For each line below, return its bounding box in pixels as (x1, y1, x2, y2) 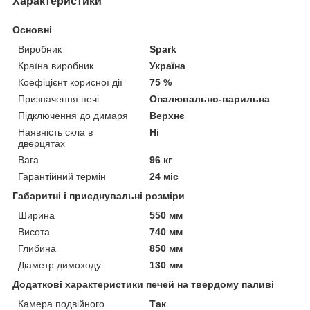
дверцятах (18, 137, 65, 149)
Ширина (18, 209, 55, 221)
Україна (149, 60, 186, 71)
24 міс (149, 170, 179, 182)
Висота (18, 226, 50, 237)
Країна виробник (18, 60, 93, 71)
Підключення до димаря (18, 109, 128, 121)
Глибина (18, 242, 56, 254)
